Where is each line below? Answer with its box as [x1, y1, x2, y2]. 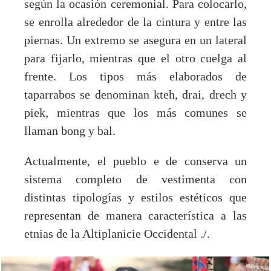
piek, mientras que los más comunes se [24, 106, 247, 120]
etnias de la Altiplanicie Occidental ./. [24, 227, 210, 241]
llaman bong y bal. [24, 124, 116, 138]
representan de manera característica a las [24, 209, 247, 223]
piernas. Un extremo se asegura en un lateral [24, 33, 247, 47]
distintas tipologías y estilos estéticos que [24, 191, 247, 204]
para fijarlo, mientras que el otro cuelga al [24, 51, 247, 65]
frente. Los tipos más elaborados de [24, 70, 247, 83]
